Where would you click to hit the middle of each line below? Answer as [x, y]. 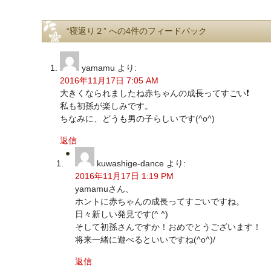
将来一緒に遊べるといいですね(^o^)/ [145, 240]
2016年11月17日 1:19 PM [124, 176]
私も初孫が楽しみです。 [106, 106]
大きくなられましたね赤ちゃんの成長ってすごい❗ [155, 93]
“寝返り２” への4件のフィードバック [137, 31]
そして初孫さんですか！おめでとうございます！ [168, 227]
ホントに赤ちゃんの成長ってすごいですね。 [160, 201]
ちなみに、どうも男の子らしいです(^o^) [137, 119]
